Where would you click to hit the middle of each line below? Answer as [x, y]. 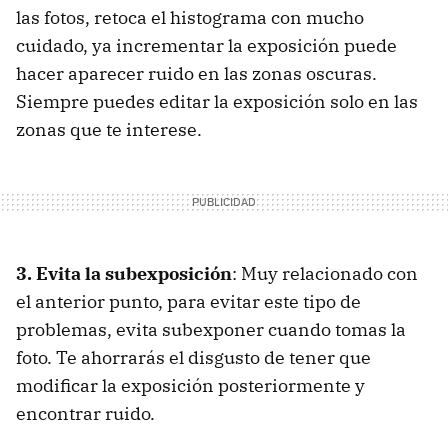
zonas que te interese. [109, 129]
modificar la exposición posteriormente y [190, 385]
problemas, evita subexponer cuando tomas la [211, 329]
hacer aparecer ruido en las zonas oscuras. [196, 73]
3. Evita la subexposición [124, 273]
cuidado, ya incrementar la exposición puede [206, 45]
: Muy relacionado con [325, 273]
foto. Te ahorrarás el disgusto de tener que [193, 357]
